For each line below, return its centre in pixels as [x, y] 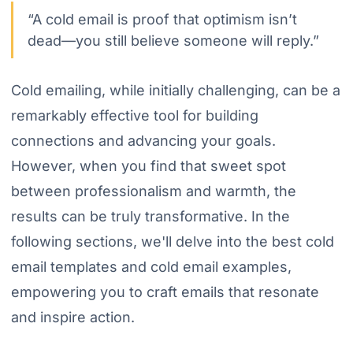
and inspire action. [72, 317]
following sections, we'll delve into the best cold [172, 242]
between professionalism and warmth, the [153, 191]
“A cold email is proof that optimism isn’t [162, 19]
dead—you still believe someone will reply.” [173, 41]
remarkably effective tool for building [134, 115]
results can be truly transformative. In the [150, 216]
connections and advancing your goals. [143, 141]
